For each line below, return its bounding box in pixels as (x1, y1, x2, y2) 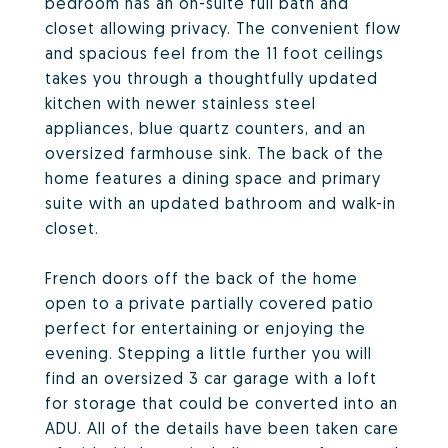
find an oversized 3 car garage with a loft (45, 368, 377, 388)
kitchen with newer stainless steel (45, 93, 316, 113)
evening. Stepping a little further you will (45, 343, 372, 363)
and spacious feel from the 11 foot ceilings (45, 43, 384, 63)
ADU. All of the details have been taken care (45, 418, 399, 438)
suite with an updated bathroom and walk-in (45, 193, 396, 213)
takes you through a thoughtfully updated (45, 68, 378, 88)
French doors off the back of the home (45, 268, 358, 288)
